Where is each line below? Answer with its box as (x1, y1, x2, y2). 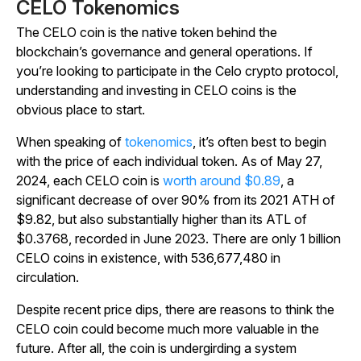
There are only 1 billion (212, 230, 341, 247)
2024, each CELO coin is (16, 172, 163, 189)
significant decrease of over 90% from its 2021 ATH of (16, 192, 335, 209)
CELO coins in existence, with (16, 250, 191, 267)
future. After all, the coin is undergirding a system (16, 340, 297, 357)
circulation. (16, 269, 79, 286)
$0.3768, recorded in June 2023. (16, 230, 212, 247)
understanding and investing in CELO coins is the (16, 82, 297, 99)
